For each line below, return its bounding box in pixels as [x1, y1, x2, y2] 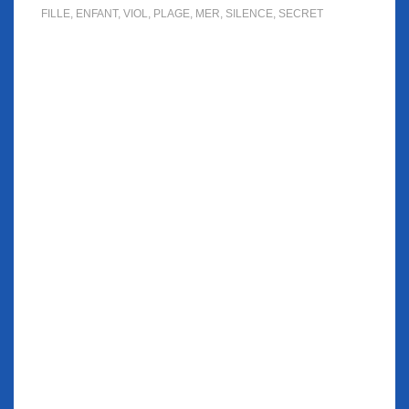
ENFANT [76, 7, 118, 20]
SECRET [278, 7, 323, 20]
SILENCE [225, 7, 273, 20]
